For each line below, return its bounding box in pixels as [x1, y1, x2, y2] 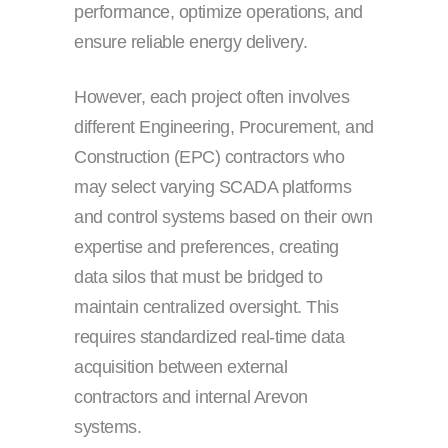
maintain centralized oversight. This [74, 296, 338, 317]
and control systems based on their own [74, 206, 372, 227]
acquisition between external [74, 356, 287, 377]
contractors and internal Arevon [74, 386, 308, 407]
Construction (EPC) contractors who [74, 146, 344, 167]
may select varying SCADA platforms [74, 176, 351, 197]
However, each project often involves [74, 86, 349, 107]
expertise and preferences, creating [74, 236, 339, 257]
